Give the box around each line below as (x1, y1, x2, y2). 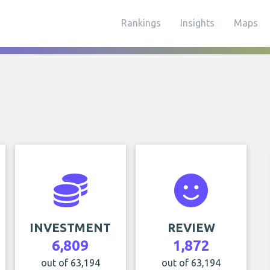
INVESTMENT (30, 221, 111, 234)
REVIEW (167, 221, 215, 234)
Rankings (121, 17, 161, 28)
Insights (180, 17, 215, 28)
